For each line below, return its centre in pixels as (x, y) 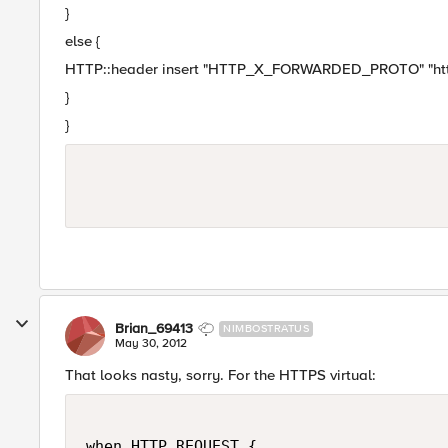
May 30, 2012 (151, 343)
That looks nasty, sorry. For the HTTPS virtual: (220, 375)
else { (82, 41)
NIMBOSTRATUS (266, 328)
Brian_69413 (154, 328)
